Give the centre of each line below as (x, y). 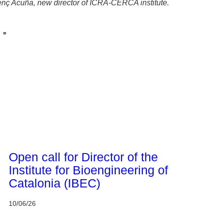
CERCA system (36, 137)
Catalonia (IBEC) (54, 183)
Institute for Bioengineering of (88, 170)
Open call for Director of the (83, 157)
